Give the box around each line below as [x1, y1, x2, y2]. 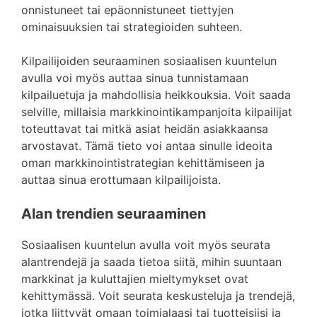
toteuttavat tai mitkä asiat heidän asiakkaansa [21, 122, 268, 136]
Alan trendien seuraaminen [21, 205, 206, 222]
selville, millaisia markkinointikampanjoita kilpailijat [21, 105, 292, 119]
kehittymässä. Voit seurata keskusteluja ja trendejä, [21, 289, 295, 303]
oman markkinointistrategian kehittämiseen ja [21, 156, 265, 170]
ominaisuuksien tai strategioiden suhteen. [21, 20, 242, 34]
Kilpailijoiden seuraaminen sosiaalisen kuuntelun [21, 54, 277, 68]
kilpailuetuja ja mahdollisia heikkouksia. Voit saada [21, 88, 291, 102]
